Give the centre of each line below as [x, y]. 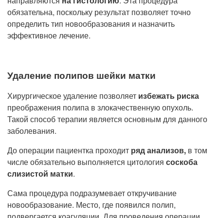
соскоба [182, 162]
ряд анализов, [158, 150]
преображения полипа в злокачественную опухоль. [100, 107]
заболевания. [33, 131]
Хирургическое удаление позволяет [73, 96]
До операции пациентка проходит [69, 150]
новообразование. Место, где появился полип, [91, 205]
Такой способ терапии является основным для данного [107, 119]
